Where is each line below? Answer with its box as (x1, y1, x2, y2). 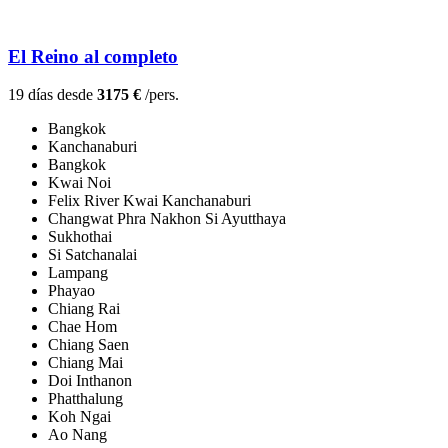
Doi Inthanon (48, 372, 132, 390)
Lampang (48, 264, 108, 282)
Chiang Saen (48, 336, 129, 354)
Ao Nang (48, 426, 107, 444)
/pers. (141, 86, 179, 104)
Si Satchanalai (48, 246, 137, 264)
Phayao (48, 282, 95, 300)
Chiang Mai (48, 354, 123, 372)
